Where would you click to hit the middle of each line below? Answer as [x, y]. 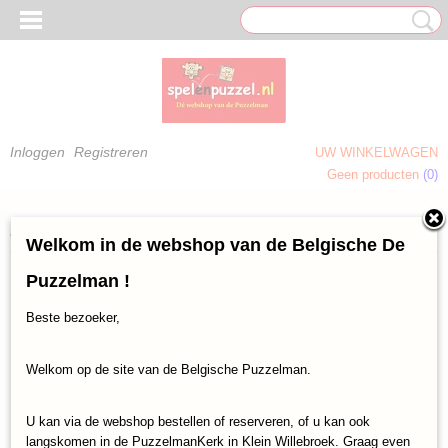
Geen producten [375, 174]
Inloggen [37, 152]
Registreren [111, 152]
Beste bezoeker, [73, 317]
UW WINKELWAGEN [376, 152]
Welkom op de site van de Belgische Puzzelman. [168, 369]
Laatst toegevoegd [123, 231]
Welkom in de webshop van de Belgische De [215, 245]
